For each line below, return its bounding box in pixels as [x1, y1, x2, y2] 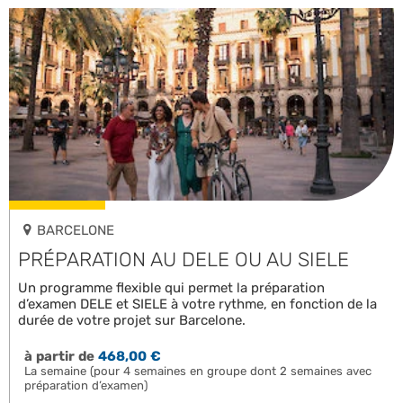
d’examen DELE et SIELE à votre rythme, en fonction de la [18, 296, 377, 313]
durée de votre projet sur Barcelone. [18, 312, 246, 329]
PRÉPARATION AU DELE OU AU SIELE [18, 247, 349, 273]
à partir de [23, 348, 94, 365]
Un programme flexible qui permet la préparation [18, 280, 325, 297]
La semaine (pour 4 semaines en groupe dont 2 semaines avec [23, 364, 372, 379]
